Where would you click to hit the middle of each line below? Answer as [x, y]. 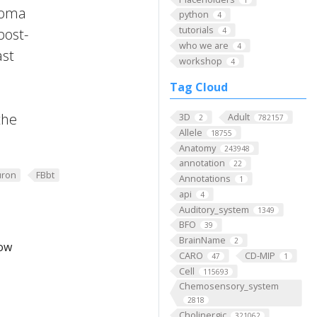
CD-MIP [260, 255]
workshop [200, 60]
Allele [190, 133]
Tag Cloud [199, 87]
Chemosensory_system [229, 286]
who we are [203, 45]
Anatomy [197, 148]
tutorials [196, 30]
